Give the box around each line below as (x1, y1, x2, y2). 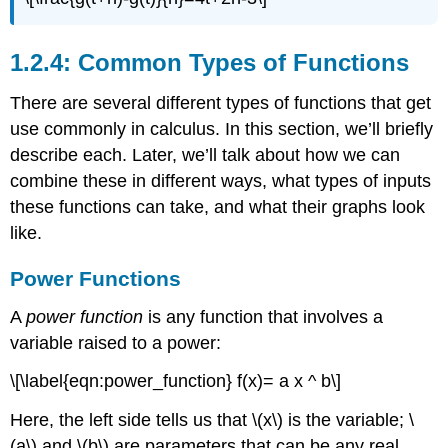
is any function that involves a (143, 306, 384, 327)
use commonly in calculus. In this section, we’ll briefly (10, 118, 434, 139)
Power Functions (10, 266, 182, 290)
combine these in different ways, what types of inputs (10, 170, 432, 191)
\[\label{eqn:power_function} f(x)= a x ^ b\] (10, 371, 342, 392)
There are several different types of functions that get (10, 92, 432, 113)
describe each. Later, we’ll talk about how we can (10, 144, 401, 165)
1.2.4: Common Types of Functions (10, 49, 410, 77)
